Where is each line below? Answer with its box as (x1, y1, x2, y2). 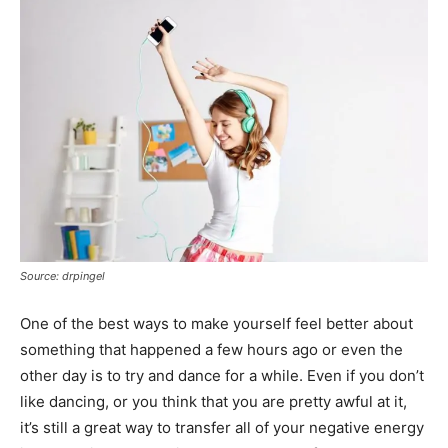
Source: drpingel (20, 269, 105, 283)
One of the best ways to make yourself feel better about (20, 314, 413, 333)
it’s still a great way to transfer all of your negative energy (20, 418, 424, 437)
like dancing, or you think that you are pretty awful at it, (20, 392, 407, 411)
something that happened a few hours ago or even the (20, 340, 403, 359)
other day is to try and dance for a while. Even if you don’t (20, 366, 424, 385)
